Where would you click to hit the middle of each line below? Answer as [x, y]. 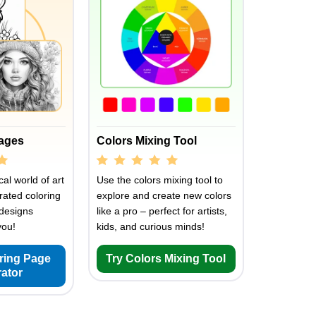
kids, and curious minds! [150, 226]
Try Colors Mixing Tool [166, 258]
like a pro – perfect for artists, [162, 211]
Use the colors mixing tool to [159, 180]
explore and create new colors [164, 195]
